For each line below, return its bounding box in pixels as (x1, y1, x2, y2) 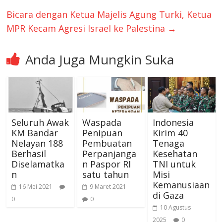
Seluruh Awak (11, 116, 69, 129)
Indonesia (152, 116, 194, 129)
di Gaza (152, 189, 184, 202)
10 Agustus (160, 203, 191, 212)
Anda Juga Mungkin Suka (25, 51, 174, 69)
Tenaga (152, 137, 184, 150)
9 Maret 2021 (89, 182, 126, 191)
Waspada (82, 116, 121, 129)
